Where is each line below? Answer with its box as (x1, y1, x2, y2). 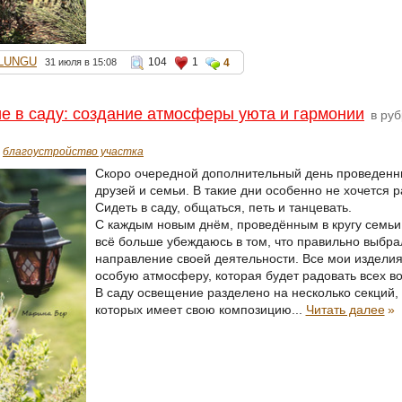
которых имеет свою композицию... (94, 302, 306, 318)
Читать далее (305, 302, 385, 318)
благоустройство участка (3, 145, 144, 159)
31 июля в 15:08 (45, 57, 117, 68)
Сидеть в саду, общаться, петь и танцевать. (94, 200, 352, 215)
